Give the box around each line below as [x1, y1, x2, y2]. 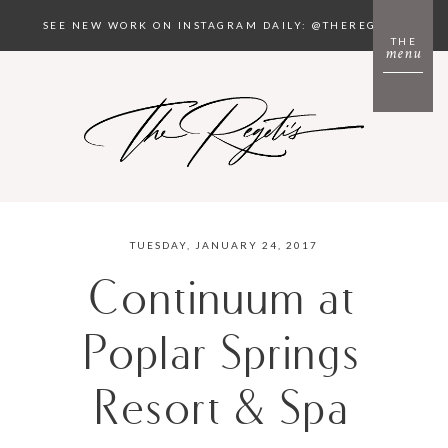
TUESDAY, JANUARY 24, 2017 [130, 238, 318, 251]
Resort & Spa [96, 381, 352, 432]
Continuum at [90, 271, 358, 322]
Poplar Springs [85, 326, 363, 377]
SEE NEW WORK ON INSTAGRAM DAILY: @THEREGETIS [42, 18, 406, 31]
